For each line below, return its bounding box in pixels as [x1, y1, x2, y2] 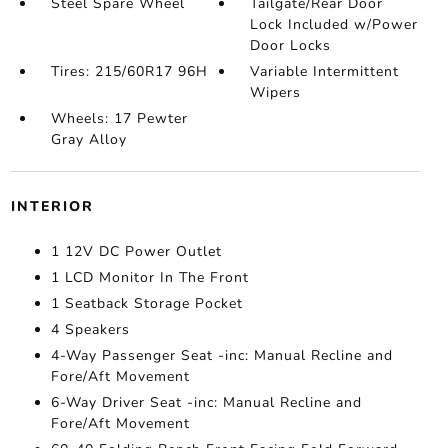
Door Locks [250, 36, 332, 55]
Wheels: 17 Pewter [50, 109, 188, 128]
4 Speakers [50, 320, 130, 339]
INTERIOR [10, 197, 94, 216]
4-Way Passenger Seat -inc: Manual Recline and [50, 346, 393, 365]
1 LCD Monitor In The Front [50, 268, 249, 287]
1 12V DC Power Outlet [50, 242, 222, 261]
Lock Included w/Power [250, 15, 419, 34]
